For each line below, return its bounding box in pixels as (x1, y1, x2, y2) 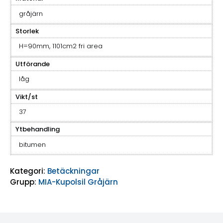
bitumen (18, 139, 46, 149)
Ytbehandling (15, 124, 60, 134)
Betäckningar (47, 166, 100, 177)
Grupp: (10, 177, 36, 188)
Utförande (15, 59, 50, 69)
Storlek (15, 26, 39, 36)
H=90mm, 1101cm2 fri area (18, 41, 103, 51)
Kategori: (10, 166, 45, 177)
